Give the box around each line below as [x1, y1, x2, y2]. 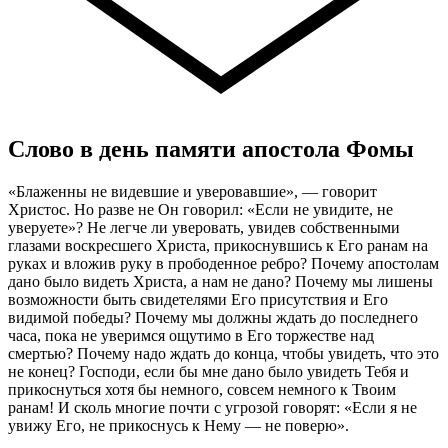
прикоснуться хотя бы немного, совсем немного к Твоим [8, 380, 396, 398]
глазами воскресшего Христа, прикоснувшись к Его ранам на [8, 236, 428, 254]
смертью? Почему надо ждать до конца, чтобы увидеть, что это [8, 344, 439, 362]
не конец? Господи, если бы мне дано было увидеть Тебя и [8, 362, 409, 380]
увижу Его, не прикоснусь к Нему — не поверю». [8, 416, 349, 434]
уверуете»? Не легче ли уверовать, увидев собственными [8, 218, 400, 236]
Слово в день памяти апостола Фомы [8, 135, 414, 162]
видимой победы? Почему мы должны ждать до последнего [8, 308, 418, 326]
